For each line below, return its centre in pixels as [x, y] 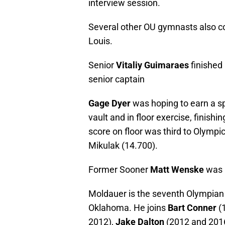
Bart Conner [192, 208]
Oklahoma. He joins [128, 208]
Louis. [100, 41]
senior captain [117, 79]
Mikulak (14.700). [123, 146]
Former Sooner [119, 170]
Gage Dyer [109, 103]
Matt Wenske [177, 170]
